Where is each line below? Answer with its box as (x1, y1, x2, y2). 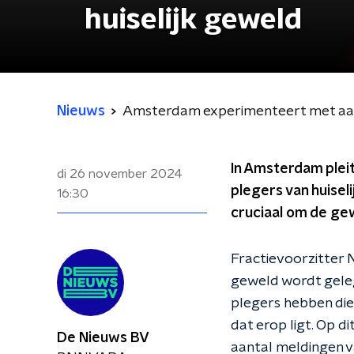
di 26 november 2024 (57, 168, 183, 180)
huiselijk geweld (85, 6, 302, 34)
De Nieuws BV (57, 331, 149, 345)
